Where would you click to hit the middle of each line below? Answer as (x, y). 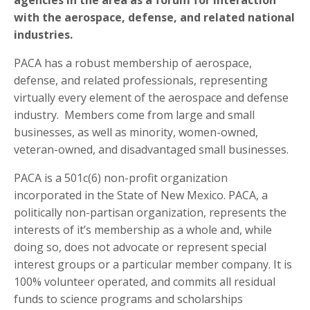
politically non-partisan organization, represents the (150, 212)
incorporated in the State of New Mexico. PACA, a (141, 195)
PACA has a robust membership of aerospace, (133, 63)
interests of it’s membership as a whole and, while (143, 229)
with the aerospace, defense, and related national (154, 17)
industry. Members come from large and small (134, 115)
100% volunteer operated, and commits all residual (145, 281)
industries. (43, 34)
